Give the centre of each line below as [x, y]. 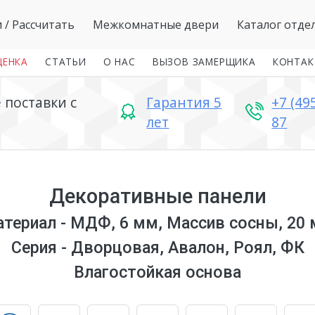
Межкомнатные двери [155, 25]
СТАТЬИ [66, 62]
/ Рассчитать [38, 25]
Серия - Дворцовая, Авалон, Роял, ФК [157, 247]
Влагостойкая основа [157, 272]
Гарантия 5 [184, 102]
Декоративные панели [157, 196]
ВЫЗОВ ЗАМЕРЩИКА [204, 62]
